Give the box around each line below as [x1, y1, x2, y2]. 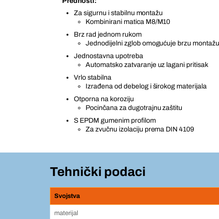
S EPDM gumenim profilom [74, 117, 156, 124]
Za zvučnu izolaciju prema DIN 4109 [86, 126, 195, 133]
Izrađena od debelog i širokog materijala [86, 83, 207, 90]
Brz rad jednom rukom [74, 31, 142, 38]
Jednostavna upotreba [74, 52, 143, 60]
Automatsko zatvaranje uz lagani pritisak [86, 61, 209, 68]
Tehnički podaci [50, 165, 146, 178]
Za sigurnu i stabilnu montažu [74, 9, 163, 17]
